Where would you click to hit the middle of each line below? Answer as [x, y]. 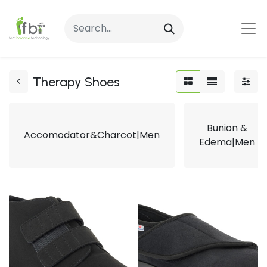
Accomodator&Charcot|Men [92, 135]
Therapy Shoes [76, 82]
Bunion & [227, 128]
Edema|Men [227, 142]
